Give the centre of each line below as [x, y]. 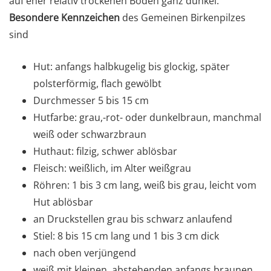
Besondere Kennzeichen [64, 18]
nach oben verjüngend [85, 253]
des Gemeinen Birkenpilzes [183, 18]
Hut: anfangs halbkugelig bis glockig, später [132, 67]
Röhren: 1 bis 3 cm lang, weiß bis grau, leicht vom [145, 185]
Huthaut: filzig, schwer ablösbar [105, 152]
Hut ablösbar [63, 202]
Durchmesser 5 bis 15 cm [91, 101]
